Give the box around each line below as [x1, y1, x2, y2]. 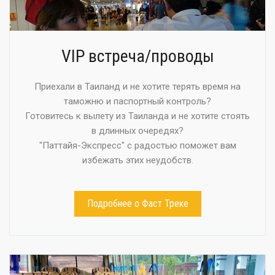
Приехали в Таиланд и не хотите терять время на [34, 80, 241, 92]
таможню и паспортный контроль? [64, 95, 211, 107]
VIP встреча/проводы [61, 45, 214, 66]
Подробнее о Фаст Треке [87, 197, 188, 209]
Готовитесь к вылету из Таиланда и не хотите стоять [25, 110, 250, 122]
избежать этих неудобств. [82, 154, 193, 166]
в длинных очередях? [91, 125, 184, 136]
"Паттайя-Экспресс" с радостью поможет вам [39, 139, 236, 151]
